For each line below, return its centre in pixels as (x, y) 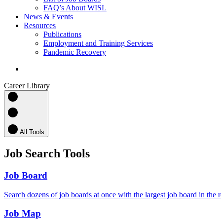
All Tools (32, 132)
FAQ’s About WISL (75, 8)
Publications (62, 34)
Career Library (27, 86)
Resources (40, 25)
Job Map (22, 214)
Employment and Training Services (98, 43)
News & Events (48, 17)
